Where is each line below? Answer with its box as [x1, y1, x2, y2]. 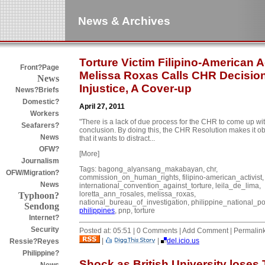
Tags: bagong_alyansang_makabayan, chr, [79, 164, 218, 173]
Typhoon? [18, 190, 59, 201]
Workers [30, 109, 59, 118]
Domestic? [22, 98, 59, 106]
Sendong [24, 201, 59, 211]
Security [31, 225, 59, 234]
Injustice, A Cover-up [79, 82, 192, 95]
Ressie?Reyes [9, 237, 59, 245]
